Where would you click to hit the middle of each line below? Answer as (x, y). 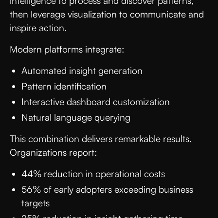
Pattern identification (65, 86)
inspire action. (39, 27)
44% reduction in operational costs (94, 173)
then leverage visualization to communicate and (107, 14)
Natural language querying (77, 117)
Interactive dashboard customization (97, 101)
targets (37, 203)
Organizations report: (54, 152)
